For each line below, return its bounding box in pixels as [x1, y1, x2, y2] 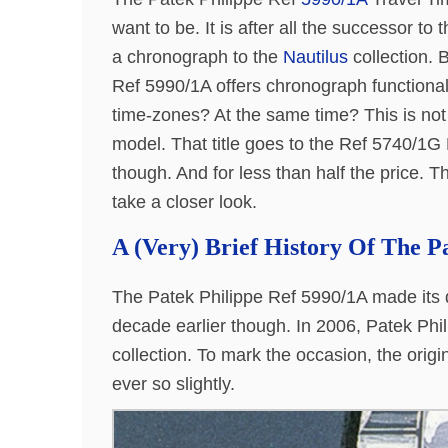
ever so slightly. [112, 373, 235, 394]
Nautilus [283, 46, 348, 67]
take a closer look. [112, 191, 257, 212]
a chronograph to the [112, 46, 283, 67]
